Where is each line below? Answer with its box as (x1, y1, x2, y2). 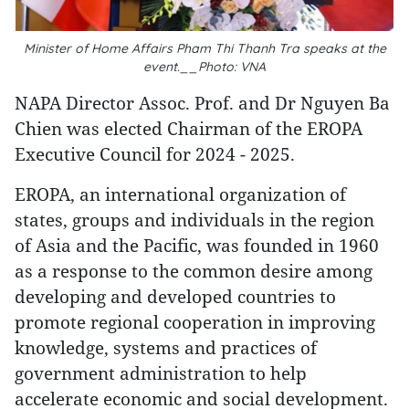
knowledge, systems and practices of (15, 336, 317, 359)
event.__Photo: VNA (143, 58, 266, 75)
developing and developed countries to (15, 285, 336, 308)
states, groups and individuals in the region (15, 208, 374, 231)
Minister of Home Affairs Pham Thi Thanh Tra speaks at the (23, 40, 386, 57)
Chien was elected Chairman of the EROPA (15, 117, 362, 140)
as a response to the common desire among (15, 259, 372, 282)
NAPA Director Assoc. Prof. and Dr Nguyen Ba (15, 91, 390, 114)
